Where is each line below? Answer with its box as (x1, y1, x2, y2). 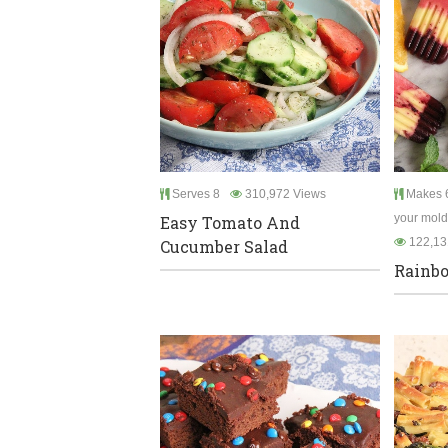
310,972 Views (242, 186, 326, 201)
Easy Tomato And (160, 211, 300, 233)
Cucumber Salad (160, 235, 288, 257)
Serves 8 (169, 186, 220, 201)
